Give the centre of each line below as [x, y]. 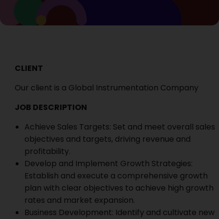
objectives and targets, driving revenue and [108, 139]
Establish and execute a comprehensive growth [116, 176]
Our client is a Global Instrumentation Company [107, 88]
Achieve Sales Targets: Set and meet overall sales [120, 127]
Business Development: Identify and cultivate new [120, 212]
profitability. [47, 151]
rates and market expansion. [80, 200]
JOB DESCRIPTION [51, 107]
